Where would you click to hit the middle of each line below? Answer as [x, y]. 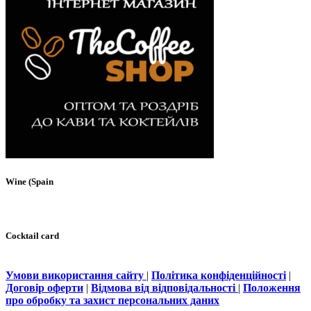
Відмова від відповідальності [165, 288]
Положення [272, 288]
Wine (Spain [30, 181]
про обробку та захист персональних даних [112, 301]
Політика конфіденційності [219, 276]
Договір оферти [44, 288]
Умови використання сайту [76, 276]
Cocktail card [32, 236]
